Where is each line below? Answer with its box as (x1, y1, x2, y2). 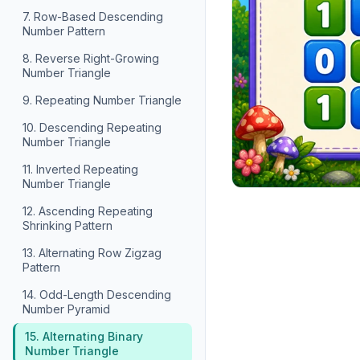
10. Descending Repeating (22, 121, 162, 134)
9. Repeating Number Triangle (22, 93, 182, 107)
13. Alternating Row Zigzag (22, 246, 162, 260)
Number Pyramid (22, 302, 110, 316)
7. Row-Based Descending (22, 10, 163, 23)
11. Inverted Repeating (22, 162, 138, 176)
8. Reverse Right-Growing (22, 51, 159, 65)
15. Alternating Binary (25, 329, 143, 343)
